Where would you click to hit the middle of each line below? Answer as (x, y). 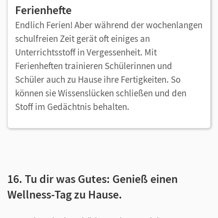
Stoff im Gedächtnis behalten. (73, 106)
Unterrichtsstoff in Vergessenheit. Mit (86, 52)
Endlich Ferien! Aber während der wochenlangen (109, 25)
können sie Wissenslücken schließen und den (101, 93)
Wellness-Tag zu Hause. (65, 194)
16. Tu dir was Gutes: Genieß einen (92, 179)
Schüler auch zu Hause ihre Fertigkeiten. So (98, 79)
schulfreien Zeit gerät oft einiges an (82, 38)
